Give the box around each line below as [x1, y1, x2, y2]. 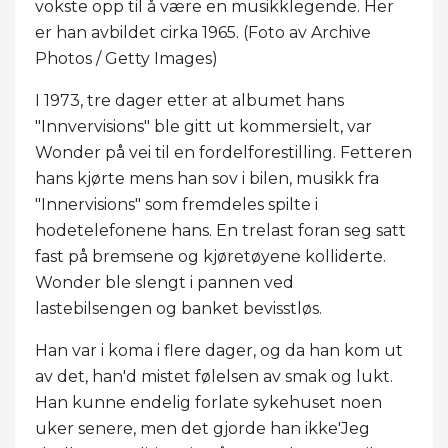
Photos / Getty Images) [35, 49, 218, 69]
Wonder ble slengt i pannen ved [35, 273, 294, 293]
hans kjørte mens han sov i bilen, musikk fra [35, 169, 379, 189]
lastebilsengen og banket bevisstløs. [35, 299, 322, 319]
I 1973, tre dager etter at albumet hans [35, 91, 344, 111]
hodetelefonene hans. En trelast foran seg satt [35, 221, 406, 241]
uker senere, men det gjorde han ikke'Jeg [35, 419, 370, 439]
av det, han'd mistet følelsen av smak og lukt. [35, 367, 393, 387]
